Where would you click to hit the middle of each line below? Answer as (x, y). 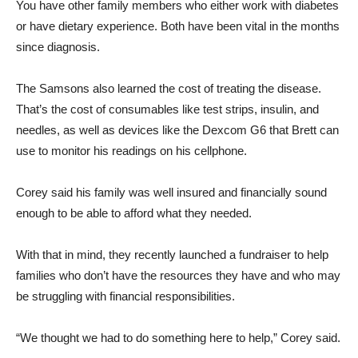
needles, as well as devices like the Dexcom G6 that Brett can (177, 130)
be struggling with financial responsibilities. (125, 296)
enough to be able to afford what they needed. (134, 213)
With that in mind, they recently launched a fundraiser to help (172, 255)
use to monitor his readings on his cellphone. (131, 151)
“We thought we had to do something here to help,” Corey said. (178, 338)
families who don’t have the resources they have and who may (178, 275)
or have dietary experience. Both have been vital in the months (178, 26)
